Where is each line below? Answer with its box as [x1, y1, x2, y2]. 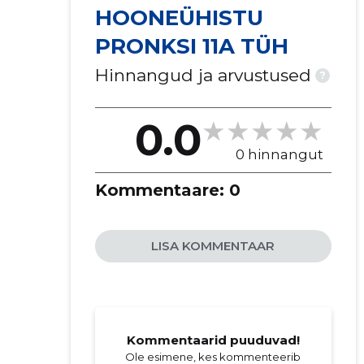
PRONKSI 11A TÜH [94, 33, 288, 59]
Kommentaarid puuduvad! [126, 332, 300, 348]
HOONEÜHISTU [94, 5, 263, 31]
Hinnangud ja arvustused [94, 65, 311, 85]
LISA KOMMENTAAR [151, 238, 275, 253]
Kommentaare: [94, 180, 229, 200]
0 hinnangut [235, 145, 323, 162]
